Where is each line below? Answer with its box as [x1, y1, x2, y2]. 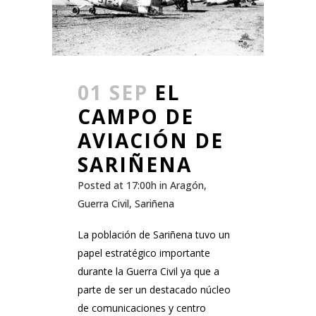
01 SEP [78, 79, 148, 107]
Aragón [170, 178, 204, 193]
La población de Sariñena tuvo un [78, 228, 230, 242]
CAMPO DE [78, 103, 194, 130]
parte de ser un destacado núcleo [78, 283, 231, 297]
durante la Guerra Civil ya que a [78, 265, 219, 279]
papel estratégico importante [78, 246, 210, 260]
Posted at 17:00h [78, 178, 157, 193]
